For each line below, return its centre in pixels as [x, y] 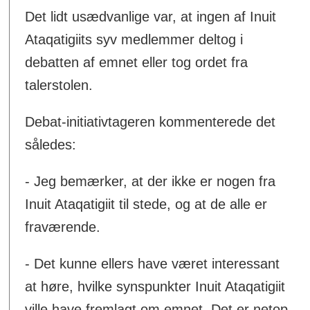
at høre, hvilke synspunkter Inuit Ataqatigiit [155, 286]
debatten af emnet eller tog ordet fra [137, 62]
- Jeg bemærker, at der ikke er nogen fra [151, 181]
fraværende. [63, 227]
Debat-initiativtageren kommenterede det [151, 121]
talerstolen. [59, 85]
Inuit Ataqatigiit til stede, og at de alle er [146, 204]
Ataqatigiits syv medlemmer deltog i [134, 39]
